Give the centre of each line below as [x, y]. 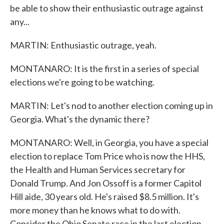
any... [20, 21]
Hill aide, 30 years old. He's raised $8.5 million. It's [104, 196]
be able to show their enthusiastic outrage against [107, 8]
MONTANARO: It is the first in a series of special [104, 68]
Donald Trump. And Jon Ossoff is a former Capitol [106, 183]
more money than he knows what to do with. [95, 210]
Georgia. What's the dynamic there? [80, 119]
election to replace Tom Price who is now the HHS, [107, 156]
